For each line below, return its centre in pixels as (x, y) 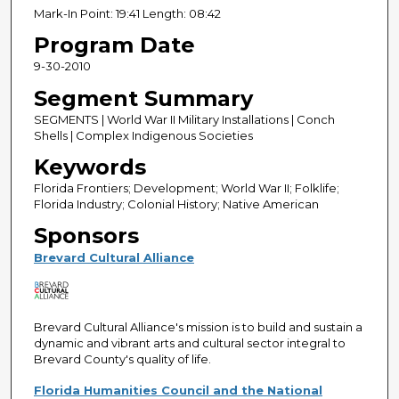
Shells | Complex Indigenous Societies (143, 135)
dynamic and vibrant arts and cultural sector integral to (189, 342)
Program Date (114, 45)
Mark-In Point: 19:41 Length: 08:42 (127, 14)
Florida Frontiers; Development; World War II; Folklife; (186, 187)
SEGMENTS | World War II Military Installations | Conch (184, 119)
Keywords (90, 167)
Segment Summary (143, 98)
